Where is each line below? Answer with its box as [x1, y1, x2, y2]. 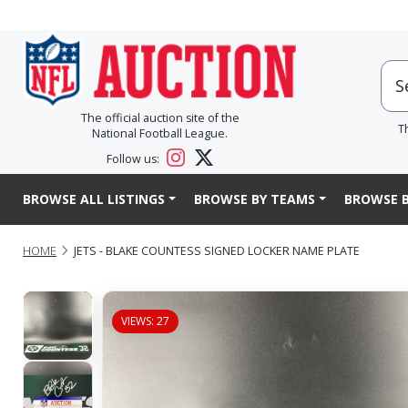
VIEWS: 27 [120, 312, 169, 329]
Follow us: [107, 151, 163, 168]
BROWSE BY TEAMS [193, 190, 315, 209]
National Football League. [92, 126, 228, 142]
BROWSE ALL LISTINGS [23, 190, 165, 209]
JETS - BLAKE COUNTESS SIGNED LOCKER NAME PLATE [74, 242, 360, 259]
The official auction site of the [80, 110, 240, 127]
